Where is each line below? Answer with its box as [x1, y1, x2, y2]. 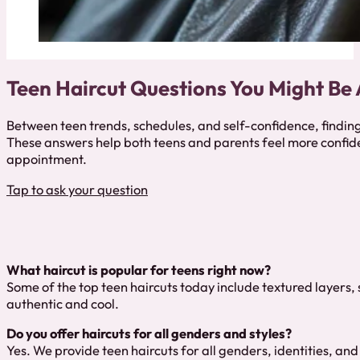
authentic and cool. [6, 295, 119, 312]
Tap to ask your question [6, 181, 148, 198]
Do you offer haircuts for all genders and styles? [6, 325, 292, 342]
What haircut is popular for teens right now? [6, 261, 271, 278]
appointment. [6, 151, 87, 168]
